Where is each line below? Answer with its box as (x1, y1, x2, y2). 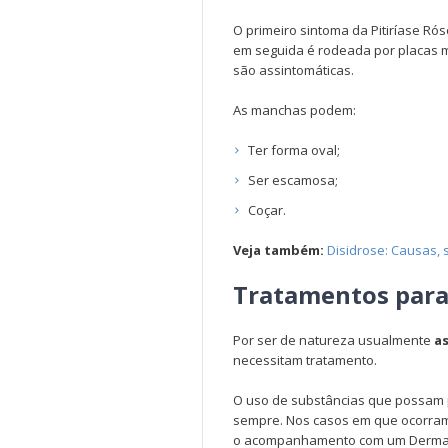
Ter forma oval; (248, 141, 340, 159)
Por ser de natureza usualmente (233, 331, 431, 349)
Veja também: (233, 241, 324, 259)
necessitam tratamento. (233, 351, 377, 369)
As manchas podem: (233, 101, 356, 119)
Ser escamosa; (248, 171, 338, 189)
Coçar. (248, 201, 286, 219)
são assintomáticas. (233, 61, 357, 79)
